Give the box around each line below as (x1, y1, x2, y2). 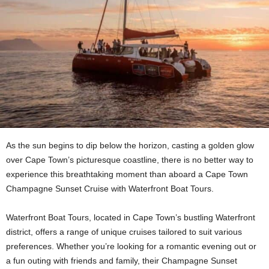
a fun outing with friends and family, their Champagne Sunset (6, 256, 237, 266)
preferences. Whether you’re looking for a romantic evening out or (6, 241, 256, 252)
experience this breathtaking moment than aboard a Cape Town (6, 169, 248, 180)
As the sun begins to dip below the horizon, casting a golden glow (6, 141, 254, 151)
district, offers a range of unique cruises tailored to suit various (6, 227, 242, 237)
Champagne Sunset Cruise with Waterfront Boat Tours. (6, 184, 214, 194)
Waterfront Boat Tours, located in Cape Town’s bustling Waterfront (6, 213, 255, 223)
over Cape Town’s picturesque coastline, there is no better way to (6, 155, 253, 165)
